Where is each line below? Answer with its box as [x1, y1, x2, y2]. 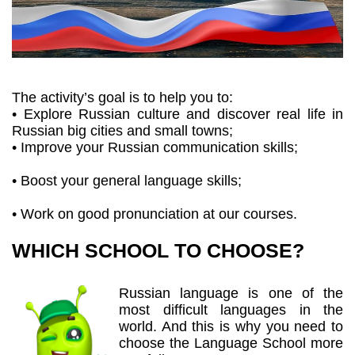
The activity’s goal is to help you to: [12, 90, 233, 106]
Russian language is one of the [119, 285, 343, 302]
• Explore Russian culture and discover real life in [12, 106, 343, 123]
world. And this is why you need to [119, 319, 343, 335]
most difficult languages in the [119, 302, 343, 319]
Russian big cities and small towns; [12, 123, 233, 139]
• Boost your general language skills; [12, 173, 242, 189]
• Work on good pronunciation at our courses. [12, 206, 297, 223]
